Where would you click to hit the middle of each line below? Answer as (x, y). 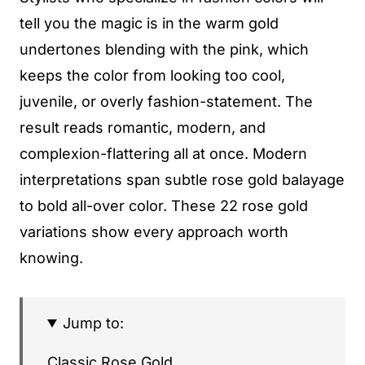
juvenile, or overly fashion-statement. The (166, 101)
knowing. (51, 258)
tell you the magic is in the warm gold (149, 23)
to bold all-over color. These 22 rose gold (164, 206)
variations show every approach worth (154, 232)
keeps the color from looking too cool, (152, 75)
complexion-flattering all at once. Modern (163, 154)
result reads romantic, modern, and (143, 128)
